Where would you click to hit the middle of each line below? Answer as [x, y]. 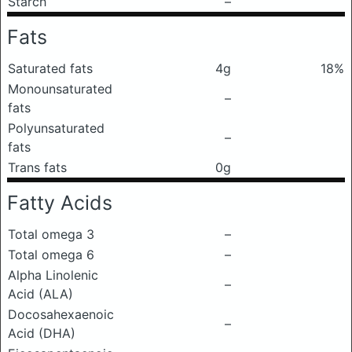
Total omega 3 [51, 234]
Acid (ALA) [40, 294]
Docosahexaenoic [61, 314]
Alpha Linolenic [53, 275]
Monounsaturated [60, 89]
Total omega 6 [51, 255]
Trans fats [37, 167]
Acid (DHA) [42, 333]
